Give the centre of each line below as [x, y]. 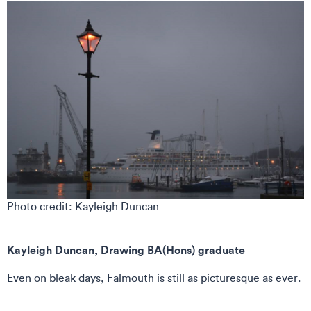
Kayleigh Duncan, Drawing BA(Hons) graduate [127, 250]
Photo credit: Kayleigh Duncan [83, 207]
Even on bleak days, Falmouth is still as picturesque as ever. [154, 278]
